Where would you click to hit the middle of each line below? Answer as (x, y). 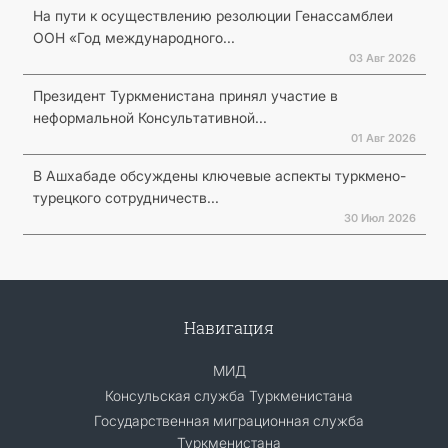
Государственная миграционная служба (229, 420)
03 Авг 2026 (382, 57)
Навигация (229, 327)
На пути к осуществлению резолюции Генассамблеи (212, 15)
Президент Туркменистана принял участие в (185, 95)
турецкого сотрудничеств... (125, 197)
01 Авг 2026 (383, 137)
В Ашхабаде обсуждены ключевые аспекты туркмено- (219, 175)
